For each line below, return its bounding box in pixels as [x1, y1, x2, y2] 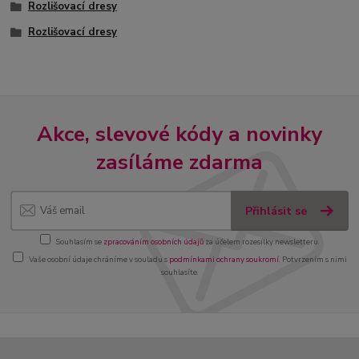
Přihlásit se [245, 203, 311, 219]
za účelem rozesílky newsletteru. [203, 236, 320, 248]
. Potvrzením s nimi [278, 253, 347, 264]
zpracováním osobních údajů [103, 236, 204, 248]
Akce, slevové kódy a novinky [37, 119, 322, 149]
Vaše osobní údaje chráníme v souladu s [28, 253, 169, 264]
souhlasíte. [160, 266, 199, 277]
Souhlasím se [55, 236, 103, 248]
